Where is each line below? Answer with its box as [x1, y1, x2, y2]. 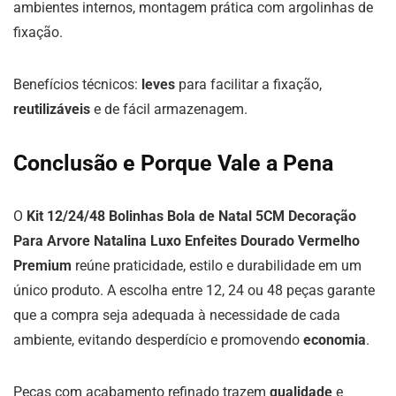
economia [303, 331, 366, 348]
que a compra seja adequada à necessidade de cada [13, 307, 340, 324]
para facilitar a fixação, [175, 76, 322, 93]
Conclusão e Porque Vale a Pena [13, 150, 333, 176]
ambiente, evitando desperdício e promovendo [13, 331, 303, 348]
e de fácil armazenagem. [90, 101, 247, 118]
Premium [13, 257, 72, 274]
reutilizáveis [13, 101, 90, 118]
